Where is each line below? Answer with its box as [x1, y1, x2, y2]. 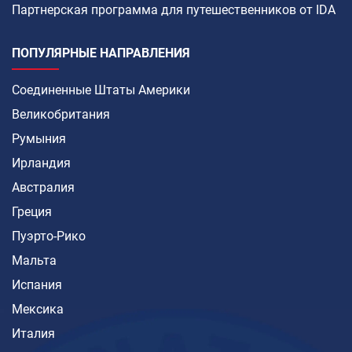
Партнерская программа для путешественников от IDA [12, 2, 335, 18]
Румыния [12, 131, 66, 147]
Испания [12, 277, 62, 293]
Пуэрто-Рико [12, 229, 86, 244]
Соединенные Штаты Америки [12, 82, 190, 98]
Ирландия [12, 156, 71, 171]
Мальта [12, 253, 57, 269]
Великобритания [12, 107, 110, 123]
